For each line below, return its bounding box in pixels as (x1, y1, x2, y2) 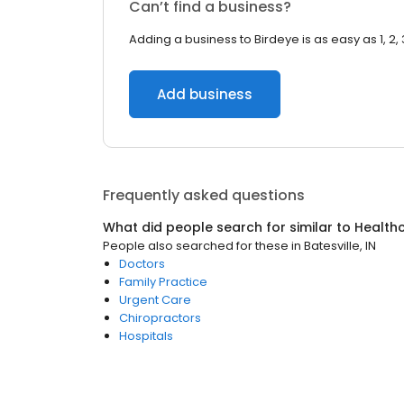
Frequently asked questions (103, 185, 305, 206)
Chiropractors (119, 309, 201, 326)
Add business (157, 85, 252, 104)
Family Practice (119, 273, 207, 290)
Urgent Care (119, 291, 191, 308)
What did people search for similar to (103, 218, 354, 236)
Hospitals (119, 327, 173, 344)
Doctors (119, 255, 165, 272)
